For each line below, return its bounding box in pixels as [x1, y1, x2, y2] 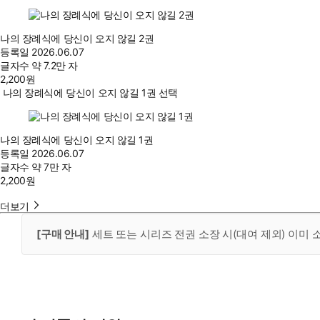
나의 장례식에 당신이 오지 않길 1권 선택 [2, 86, 178, 99]
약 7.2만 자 [31, 59, 78, 72]
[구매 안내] [36, 227, 89, 241]
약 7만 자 [31, 161, 71, 174]
